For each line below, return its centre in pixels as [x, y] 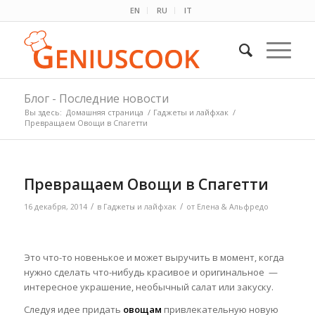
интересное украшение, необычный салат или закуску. [148, 287]
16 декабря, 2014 [55, 207]
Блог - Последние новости [96, 98]
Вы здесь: [43, 112]
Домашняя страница [104, 112]
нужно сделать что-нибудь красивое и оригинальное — [150, 272]
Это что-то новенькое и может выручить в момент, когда [154, 258]
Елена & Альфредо [232, 207]
